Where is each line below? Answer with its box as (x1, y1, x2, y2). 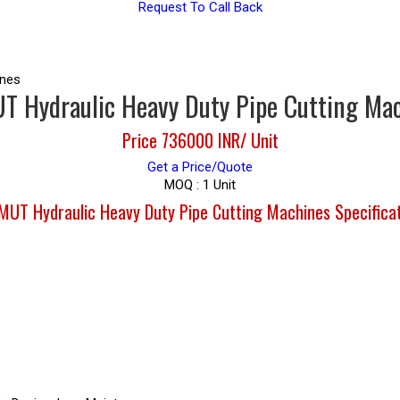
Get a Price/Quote (147, 159, 253, 175)
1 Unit (203, 177, 236, 193)
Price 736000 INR (121, 127, 240, 154)
